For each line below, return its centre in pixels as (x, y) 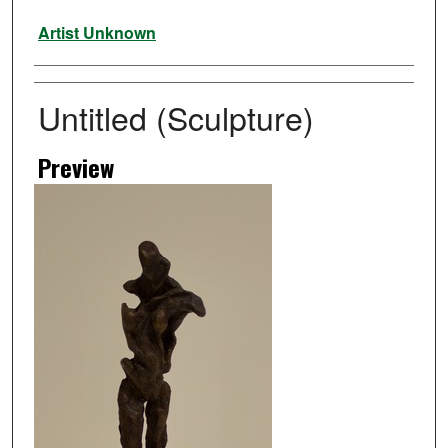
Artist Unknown (96, 33)
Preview (75, 167)
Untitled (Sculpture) (175, 117)
